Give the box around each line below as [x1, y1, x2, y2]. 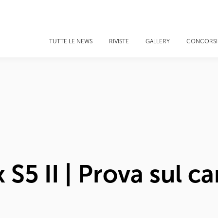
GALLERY [145, 38, 170, 45]
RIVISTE [109, 38, 129, 45]
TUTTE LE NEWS [49, 38, 92, 45]
